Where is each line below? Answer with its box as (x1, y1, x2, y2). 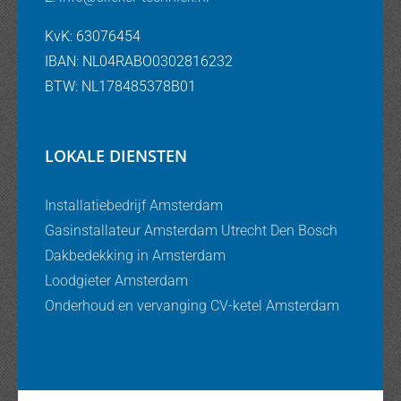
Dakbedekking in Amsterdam (45, 246, 226, 264)
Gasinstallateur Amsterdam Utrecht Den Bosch (45, 221, 337, 239)
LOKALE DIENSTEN (45, 144, 187, 166)
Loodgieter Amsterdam (45, 271, 188, 289)
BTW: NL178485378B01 (45, 77, 196, 95)
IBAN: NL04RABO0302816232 (45, 52, 233, 70)
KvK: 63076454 (45, 27, 141, 45)
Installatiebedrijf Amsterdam (45, 196, 223, 214)
